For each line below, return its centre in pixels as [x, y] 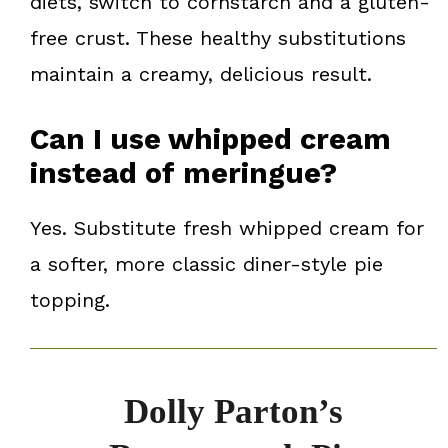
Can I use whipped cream [210, 138]
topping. [70, 299]
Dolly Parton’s [233, 411]
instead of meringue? [183, 172]
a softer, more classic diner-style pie [206, 263]
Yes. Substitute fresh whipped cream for [227, 227]
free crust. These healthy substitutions [218, 37]
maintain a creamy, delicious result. [201, 73]
